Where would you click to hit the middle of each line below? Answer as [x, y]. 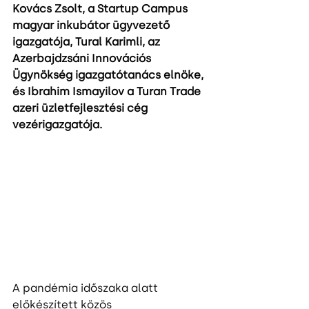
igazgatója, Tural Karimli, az [88, 42]
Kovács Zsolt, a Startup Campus [101, 9]
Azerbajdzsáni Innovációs [83, 58]
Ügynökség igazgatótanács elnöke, [109, 75]
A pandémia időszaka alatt [87, 288]
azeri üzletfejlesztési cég [81, 108]
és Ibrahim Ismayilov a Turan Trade [108, 91]
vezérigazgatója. [59, 124]
